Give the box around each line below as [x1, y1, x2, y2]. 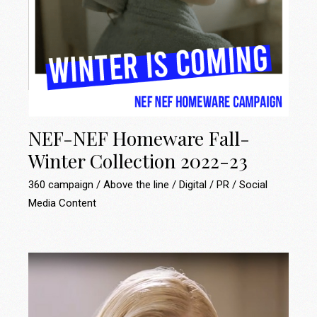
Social [239, 178, 268, 192]
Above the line [103, 178, 173, 192]
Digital [179, 178, 210, 192]
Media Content [28, 197, 97, 210]
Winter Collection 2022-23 [28, 148, 248, 174]
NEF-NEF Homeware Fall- [28, 125, 250, 151]
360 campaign [28, 178, 97, 192]
